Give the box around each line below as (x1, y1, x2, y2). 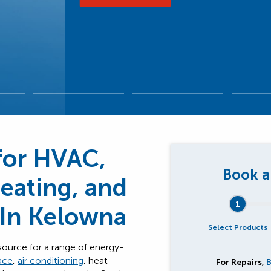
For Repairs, (215, 257, 266, 267)
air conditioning (18, 255, 83, 266)
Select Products (207, 223, 267, 232)
